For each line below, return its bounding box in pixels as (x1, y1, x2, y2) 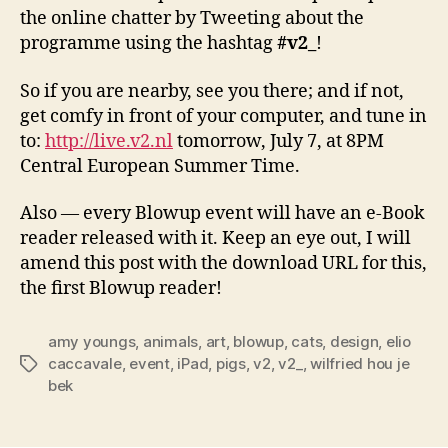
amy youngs (48, 332, 136, 351)
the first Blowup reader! (20, 277, 222, 300)
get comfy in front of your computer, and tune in (20, 104, 427, 128)
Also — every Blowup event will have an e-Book (20, 202, 425, 225)
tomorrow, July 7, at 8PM (173, 129, 384, 153)
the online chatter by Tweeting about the (20, 7, 364, 30)
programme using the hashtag (20, 32, 277, 55)
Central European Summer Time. (20, 154, 300, 178)
